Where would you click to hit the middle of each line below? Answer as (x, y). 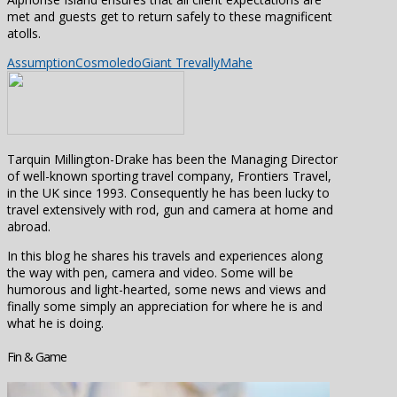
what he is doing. (55, 323)
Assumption (41, 63)
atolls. (24, 34)
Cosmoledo (109, 63)
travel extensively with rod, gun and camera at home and (170, 210)
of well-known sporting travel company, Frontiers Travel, (169, 176)
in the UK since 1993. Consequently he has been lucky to (168, 193)
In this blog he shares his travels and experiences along (165, 256)
